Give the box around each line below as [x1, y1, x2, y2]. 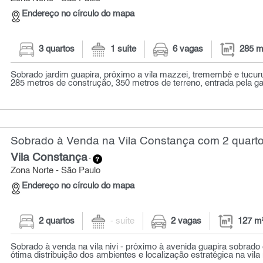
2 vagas [171, 217, 202, 225]
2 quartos [38, 217, 75, 225]
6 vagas [173, 45, 204, 53]
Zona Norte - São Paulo [11, 167, 101, 176]
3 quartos [38, 45, 75, 53]
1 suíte [110, 45, 137, 53]
